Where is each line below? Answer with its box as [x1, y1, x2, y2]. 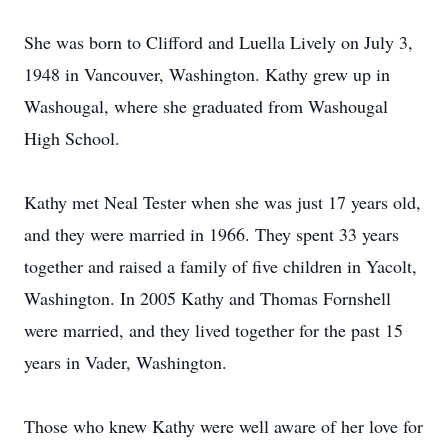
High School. [24, 126, 120, 150]
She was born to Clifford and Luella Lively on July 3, [24, 30, 413, 54]
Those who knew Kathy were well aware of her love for [24, 414, 423, 438]
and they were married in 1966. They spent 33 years [24, 222, 399, 246]
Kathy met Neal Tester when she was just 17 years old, [24, 190, 421, 214]
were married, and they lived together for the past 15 [24, 318, 403, 342]
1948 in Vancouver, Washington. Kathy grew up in [24, 62, 390, 86]
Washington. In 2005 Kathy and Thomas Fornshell [24, 286, 391, 310]
